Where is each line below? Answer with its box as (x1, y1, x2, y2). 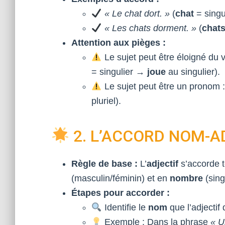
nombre (170, 173, 203, 183)
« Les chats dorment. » (104, 23, 196, 33)
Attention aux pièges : (71, 38, 166, 48)
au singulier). (166, 67, 220, 77)
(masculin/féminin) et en (71, 173, 170, 183)
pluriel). (91, 96, 121, 106)
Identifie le (101, 202, 148, 212)
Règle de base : (71, 159, 138, 169)
